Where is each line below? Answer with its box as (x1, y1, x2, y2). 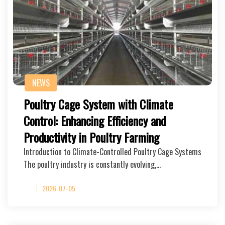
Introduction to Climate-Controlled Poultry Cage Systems (24, 146, 201, 158)
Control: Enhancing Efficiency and (24, 111, 166, 130)
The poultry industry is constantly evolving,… (24, 158, 161, 170)
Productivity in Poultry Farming (24, 128, 159, 146)
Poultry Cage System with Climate (24, 95, 173, 113)
